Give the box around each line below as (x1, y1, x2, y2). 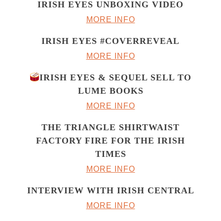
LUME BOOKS (77, 86, 144, 96)
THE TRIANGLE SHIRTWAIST (41, 122, 180, 133)
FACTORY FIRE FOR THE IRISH (36, 136, 185, 146)
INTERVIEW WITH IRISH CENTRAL (27, 185, 194, 196)
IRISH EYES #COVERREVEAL (41, 36, 180, 46)
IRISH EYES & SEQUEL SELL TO (39, 73, 192, 83)
